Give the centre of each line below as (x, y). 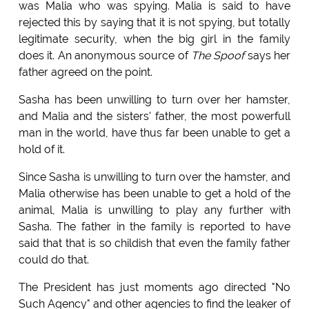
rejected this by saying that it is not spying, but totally (154, 22)
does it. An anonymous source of (105, 55)
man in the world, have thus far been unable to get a (154, 132)
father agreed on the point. (85, 72)
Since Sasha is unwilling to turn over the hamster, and (154, 177)
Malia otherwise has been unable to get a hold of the (154, 193)
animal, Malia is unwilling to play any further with (154, 210)
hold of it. (41, 149)
